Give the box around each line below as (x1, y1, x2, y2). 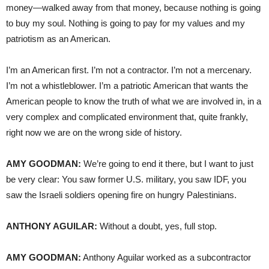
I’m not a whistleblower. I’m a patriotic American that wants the (6, 80, 248, 91)
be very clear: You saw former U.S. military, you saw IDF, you (6, 174, 246, 184)
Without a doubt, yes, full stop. (97, 220, 217, 231)
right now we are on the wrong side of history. (6, 127, 182, 138)
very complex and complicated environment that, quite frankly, (6, 111, 248, 122)
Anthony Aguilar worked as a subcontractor (81, 252, 251, 262)
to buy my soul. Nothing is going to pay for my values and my (6, 17, 245, 28)
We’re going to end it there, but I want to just (81, 158, 253, 169)
